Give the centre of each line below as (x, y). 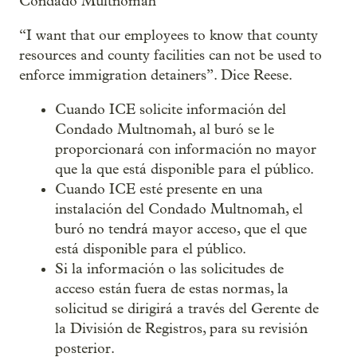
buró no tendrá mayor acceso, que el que (180, 229)
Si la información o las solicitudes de (169, 269)
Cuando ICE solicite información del (170, 110)
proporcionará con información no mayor (185, 149)
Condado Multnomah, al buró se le (164, 129)
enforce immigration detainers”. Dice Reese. (156, 75)
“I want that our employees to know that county (169, 35)
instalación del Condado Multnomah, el (178, 209)
